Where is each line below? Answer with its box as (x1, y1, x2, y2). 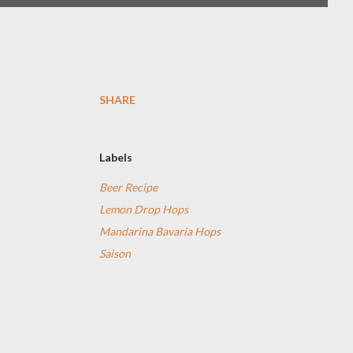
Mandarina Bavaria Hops (99, 225, 221, 238)
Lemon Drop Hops (99, 203, 188, 216)
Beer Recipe (99, 180, 158, 194)
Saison (99, 247, 131, 260)
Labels (99, 150, 132, 164)
